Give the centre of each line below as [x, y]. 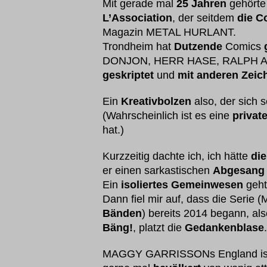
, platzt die [159, 228]
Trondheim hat [138, 46]
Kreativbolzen [156, 101]
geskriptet [128, 75]
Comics [243, 46]
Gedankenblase [224, 228]
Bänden [122, 213]
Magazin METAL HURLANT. [169, 32]
